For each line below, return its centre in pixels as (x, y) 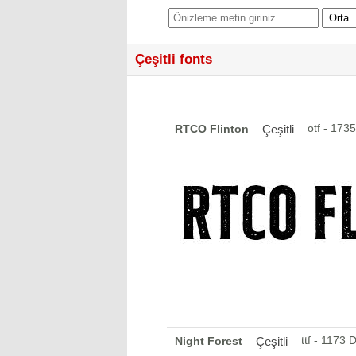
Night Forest (208, 341)
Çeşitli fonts (173, 59)
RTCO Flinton (211, 128)
